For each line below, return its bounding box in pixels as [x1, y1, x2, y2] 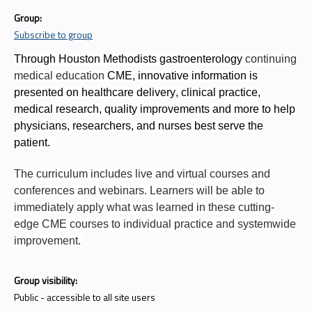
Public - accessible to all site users [14, 289, 155, 304]
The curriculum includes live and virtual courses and [14, 168, 270, 180]
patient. [14, 136, 53, 148]
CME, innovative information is [107, 69, 258, 81]
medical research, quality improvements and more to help [14, 102, 295, 115]
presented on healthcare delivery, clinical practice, [14, 86, 260, 98]
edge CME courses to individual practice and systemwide [14, 218, 296, 231]
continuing [245, 52, 297, 65]
